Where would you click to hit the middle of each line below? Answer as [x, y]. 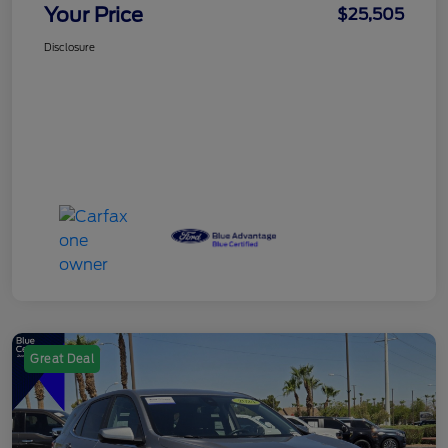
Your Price [93, 14]
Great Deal [62, 358]
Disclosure [69, 46]
